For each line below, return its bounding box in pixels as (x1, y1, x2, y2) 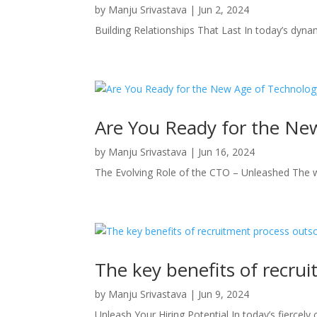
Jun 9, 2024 (198, 287, 250, 301)
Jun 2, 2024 (198, 2, 250, 16)
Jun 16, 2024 (198, 144, 255, 158)
